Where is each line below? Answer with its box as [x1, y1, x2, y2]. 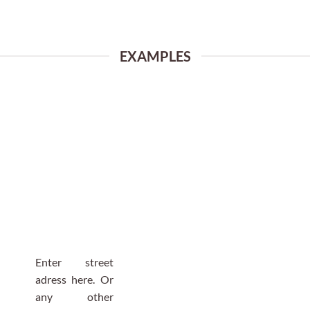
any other [35, 290, 113, 303]
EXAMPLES [119, 48, 191, 64]
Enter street [35, 255, 113, 268]
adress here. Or [35, 273, 113, 286]
